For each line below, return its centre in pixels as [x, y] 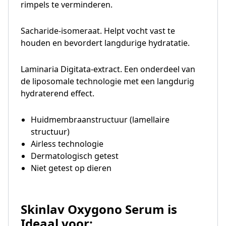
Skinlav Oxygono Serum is [99, 209]
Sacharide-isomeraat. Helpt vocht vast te [98, 31]
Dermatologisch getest [75, 156]
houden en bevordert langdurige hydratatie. [105, 43]
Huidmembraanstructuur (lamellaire [100, 120]
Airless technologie [67, 144]
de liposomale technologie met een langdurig [107, 81]
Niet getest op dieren [71, 168]
